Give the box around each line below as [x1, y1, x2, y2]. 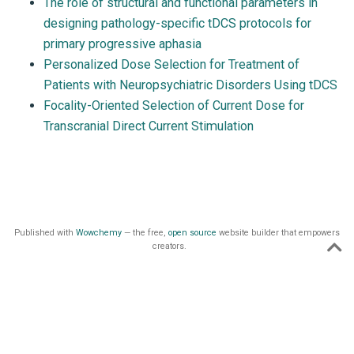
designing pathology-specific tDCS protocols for [43, 15, 311, 31]
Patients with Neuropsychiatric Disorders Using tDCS [43, 77, 337, 92]
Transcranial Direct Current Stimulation [43, 118, 254, 134]
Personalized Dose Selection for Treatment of [43, 56, 299, 72]
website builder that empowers [217, 227, 340, 238]
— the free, [122, 227, 168, 238]
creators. [153, 240, 186, 251]
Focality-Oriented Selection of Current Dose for [43, 97, 304, 113]
